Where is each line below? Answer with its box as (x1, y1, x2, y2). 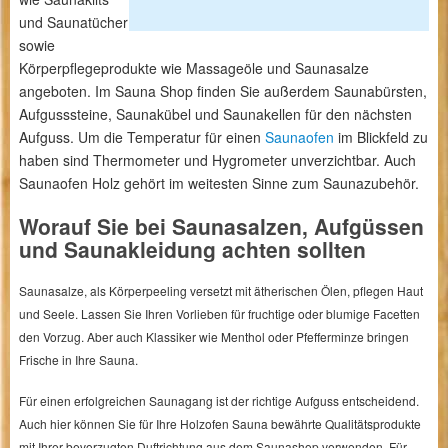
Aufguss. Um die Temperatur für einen (18, 127, 265, 147)
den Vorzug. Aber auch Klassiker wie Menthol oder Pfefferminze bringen (18, 328, 409, 345)
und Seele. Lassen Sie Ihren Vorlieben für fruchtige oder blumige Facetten (18, 305, 420, 322)
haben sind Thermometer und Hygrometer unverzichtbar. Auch (18, 150, 416, 170)
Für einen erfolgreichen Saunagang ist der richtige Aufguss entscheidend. (18, 392, 419, 409)
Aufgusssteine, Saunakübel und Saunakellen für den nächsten (18, 104, 412, 124)
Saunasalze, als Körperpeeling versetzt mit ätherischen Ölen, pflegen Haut (18, 282, 423, 299)
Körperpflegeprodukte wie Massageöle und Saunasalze (18, 58, 369, 78)
